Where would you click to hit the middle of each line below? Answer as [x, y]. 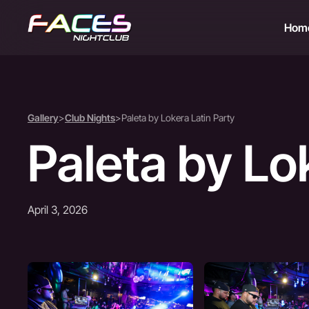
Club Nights [90, 118]
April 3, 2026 [58, 210]
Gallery [43, 118]
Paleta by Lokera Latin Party [178, 118]
